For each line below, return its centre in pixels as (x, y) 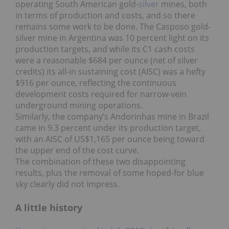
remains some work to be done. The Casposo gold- (113, 26)
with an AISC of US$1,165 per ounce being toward (110, 139)
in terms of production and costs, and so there (105, 15)
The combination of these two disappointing (100, 161)
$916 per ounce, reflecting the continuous (96, 83)
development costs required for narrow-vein (101, 94)
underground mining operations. (79, 105)
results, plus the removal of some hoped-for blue (110, 173)
